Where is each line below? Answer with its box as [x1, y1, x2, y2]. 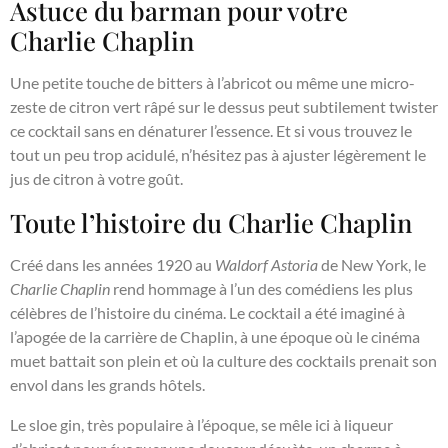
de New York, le [318, 255, 426, 275]
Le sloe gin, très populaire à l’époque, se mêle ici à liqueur [10, 415, 393, 435]
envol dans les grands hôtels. [10, 375, 205, 395]
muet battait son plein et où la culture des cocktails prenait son [10, 351, 437, 371]
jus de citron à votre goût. [10, 169, 183, 189]
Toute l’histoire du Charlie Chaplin [10, 205, 412, 240]
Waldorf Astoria [215, 255, 318, 275]
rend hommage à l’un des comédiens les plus [110, 279, 413, 299]
